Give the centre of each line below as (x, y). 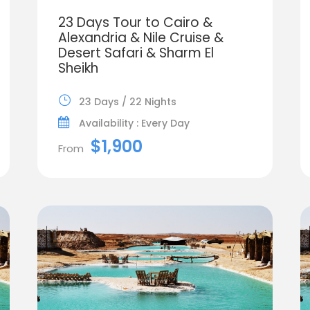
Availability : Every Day (134, 123)
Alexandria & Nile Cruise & (140, 37)
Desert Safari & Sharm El (136, 53)
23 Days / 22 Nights (127, 101)
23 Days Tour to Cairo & (135, 22)
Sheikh (78, 68)
